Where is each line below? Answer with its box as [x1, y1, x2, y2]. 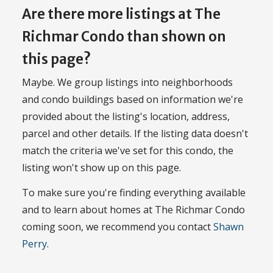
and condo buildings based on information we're [22, 93, 243, 107]
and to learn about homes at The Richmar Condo [22, 202, 245, 216]
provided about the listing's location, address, [22, 110, 230, 124]
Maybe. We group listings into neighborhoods [22, 76, 233, 90]
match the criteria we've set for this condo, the [22, 144, 233, 158]
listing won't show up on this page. [22, 161, 181, 175]
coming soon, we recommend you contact [22, 219, 213, 233]
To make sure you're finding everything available [22, 185, 246, 199]
